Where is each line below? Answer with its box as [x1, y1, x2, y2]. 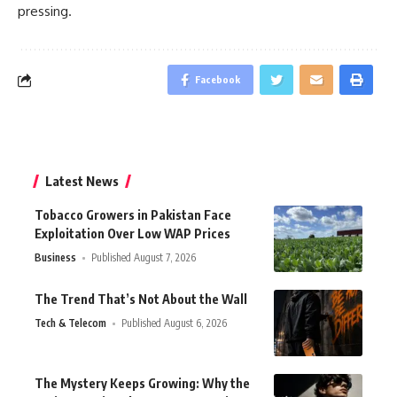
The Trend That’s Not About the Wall [35, 292, 247, 307]
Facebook [195, 74, 240, 86]
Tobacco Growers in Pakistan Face [35, 207, 231, 223]
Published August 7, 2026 [91, 251, 197, 265]
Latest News [45, 173, 119, 190]
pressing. [18, 3, 72, 20]
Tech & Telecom [35, 316, 106, 331]
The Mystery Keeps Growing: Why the [35, 376, 250, 392]
